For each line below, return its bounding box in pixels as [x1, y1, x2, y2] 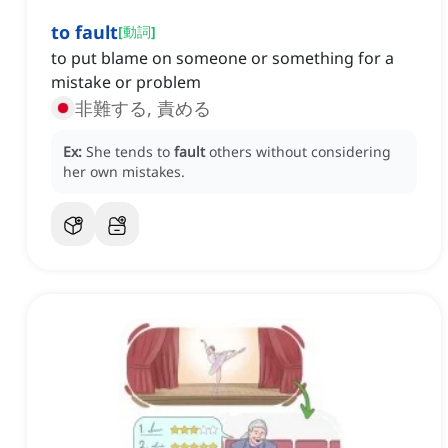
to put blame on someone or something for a [51, 47, 394, 70]
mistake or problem [51, 71, 201, 94]
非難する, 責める [75, 96, 211, 121]
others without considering [209, 142, 391, 162]
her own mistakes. [63, 162, 185, 182]
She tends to [86, 142, 174, 162]
